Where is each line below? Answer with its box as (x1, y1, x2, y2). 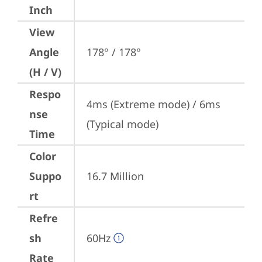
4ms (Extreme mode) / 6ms (87, 97, 220, 111)
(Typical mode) (87, 117, 158, 131)
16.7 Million (87, 169, 144, 183)
